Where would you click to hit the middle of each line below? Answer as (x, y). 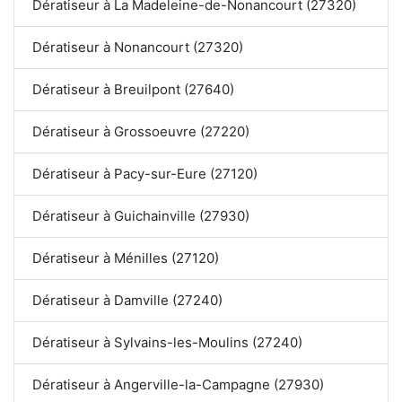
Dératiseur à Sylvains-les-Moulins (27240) (167, 343)
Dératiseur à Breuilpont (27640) (133, 90)
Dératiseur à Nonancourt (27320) (138, 48)
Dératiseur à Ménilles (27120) (126, 258)
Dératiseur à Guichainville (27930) (141, 216)
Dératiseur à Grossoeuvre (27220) (141, 132)
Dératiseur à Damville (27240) (127, 301)
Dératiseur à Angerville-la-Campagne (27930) (178, 385)
